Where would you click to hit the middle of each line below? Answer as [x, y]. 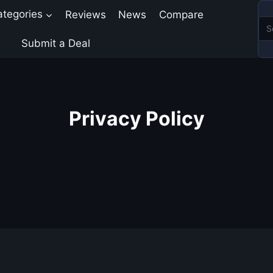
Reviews [86, 14]
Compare [181, 14]
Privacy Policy [136, 118]
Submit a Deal [56, 43]
